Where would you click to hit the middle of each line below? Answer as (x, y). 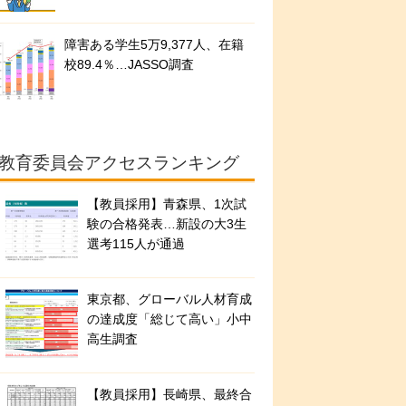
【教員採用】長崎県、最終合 (169, 395)
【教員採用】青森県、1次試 (167, 204)
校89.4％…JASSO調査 (129, 65)
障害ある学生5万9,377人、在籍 (154, 45)
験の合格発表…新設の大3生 (167, 224)
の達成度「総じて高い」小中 (169, 319)
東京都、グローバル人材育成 (169, 300)
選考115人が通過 (136, 244)
